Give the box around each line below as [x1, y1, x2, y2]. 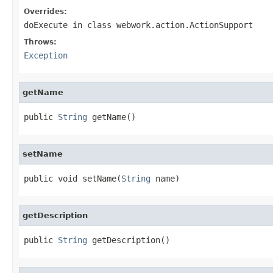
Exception [24, 50, 68, 60]
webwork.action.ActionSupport [116, 19, 253, 30]
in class [68, 19, 116, 30]
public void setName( [24, 173, 121, 183]
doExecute [24, 19, 68, 30]
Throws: [24, 37, 57, 46]
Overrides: [24, 7, 67, 16]
